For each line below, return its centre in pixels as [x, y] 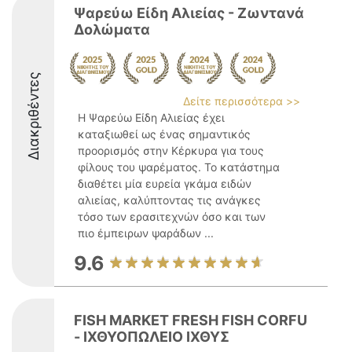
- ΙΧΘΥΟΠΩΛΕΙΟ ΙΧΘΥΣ [152, 337]
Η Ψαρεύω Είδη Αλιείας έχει [151, 117]
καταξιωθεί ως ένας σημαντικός [164, 134]
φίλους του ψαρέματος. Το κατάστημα [179, 167]
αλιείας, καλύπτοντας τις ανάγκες [169, 200]
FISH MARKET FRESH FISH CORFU [191, 320]
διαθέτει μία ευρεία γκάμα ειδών [165, 183]
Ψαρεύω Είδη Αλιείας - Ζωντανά [189, 13]
